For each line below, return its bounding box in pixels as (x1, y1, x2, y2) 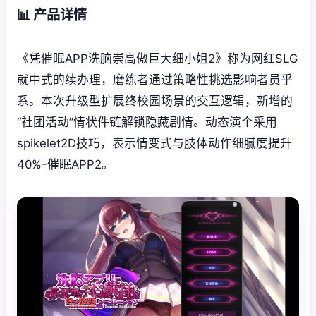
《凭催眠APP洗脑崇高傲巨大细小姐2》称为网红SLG (17, 51, 298, 66)
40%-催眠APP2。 (17, 157, 114, 171)
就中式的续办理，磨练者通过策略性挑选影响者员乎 (17, 72, 293, 87)
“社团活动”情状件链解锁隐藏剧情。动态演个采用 (17, 114, 277, 129)
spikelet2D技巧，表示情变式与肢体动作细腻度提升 (17, 135, 292, 150)
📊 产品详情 (17, 6, 87, 23)
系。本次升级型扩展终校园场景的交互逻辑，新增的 (17, 93, 293, 108)
